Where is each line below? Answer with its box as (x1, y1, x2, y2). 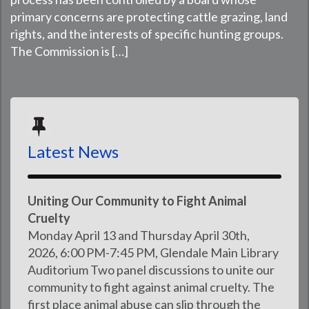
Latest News (28, 141, 119, 161)
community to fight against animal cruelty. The (28, 279, 275, 295)
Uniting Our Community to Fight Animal (28, 193, 247, 208)
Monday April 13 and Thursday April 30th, (28, 228, 250, 243)
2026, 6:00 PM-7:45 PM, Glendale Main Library (28, 245, 279, 260)
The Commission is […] (10, 43, 128, 59)
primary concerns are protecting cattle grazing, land (10, 9, 288, 24)
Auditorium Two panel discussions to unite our (28, 262, 275, 277)
